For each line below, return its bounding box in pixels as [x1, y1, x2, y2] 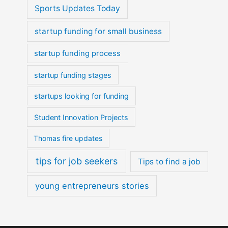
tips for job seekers [36, 155, 118, 166]
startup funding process [34, 49, 121, 59]
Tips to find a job [138, 156, 201, 166]
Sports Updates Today [35, 4, 121, 14]
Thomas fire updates [34, 133, 103, 142]
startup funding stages [34, 70, 111, 79]
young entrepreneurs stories [35, 180, 149, 191]
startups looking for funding [34, 92, 129, 101]
